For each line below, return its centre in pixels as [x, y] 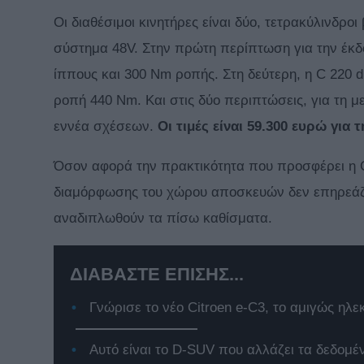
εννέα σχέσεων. [106, 127]
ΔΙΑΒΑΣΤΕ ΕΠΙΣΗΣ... [157, 275]
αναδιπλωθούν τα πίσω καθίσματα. [163, 219]
